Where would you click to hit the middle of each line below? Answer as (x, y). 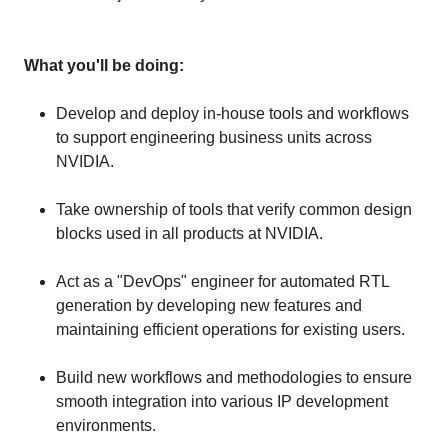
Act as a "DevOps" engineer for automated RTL (222, 281)
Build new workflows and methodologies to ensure (234, 377)
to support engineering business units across (214, 137)
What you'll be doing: (104, 65)
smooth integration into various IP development (222, 401)
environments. (106, 425)
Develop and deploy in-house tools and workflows (232, 113)
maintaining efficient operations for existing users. (230, 329)
